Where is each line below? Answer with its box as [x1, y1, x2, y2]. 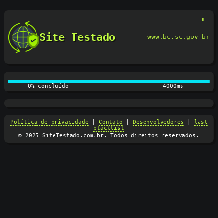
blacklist [93, 125, 125, 131]
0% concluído [27, 82, 69, 89]
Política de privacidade [10, 118, 89, 125]
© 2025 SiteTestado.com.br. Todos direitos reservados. [18, 132, 200, 139]
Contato [98, 118, 123, 125]
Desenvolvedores [132, 118, 184, 125]
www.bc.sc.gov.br [147, 33, 210, 41]
